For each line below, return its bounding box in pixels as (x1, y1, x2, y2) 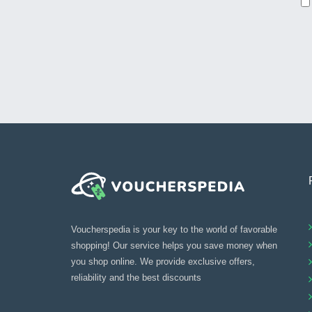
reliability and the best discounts (71, 272, 201, 283)
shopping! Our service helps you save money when (71, 240, 277, 251)
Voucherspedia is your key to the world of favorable (71, 224, 277, 235)
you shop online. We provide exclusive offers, (71, 256, 255, 267)
